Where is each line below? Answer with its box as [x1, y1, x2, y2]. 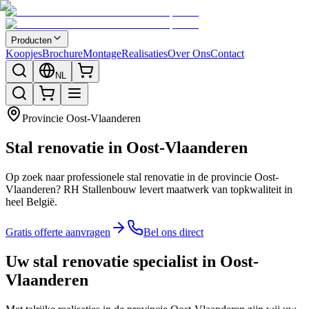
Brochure [42, 48, 83, 59]
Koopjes [6, 48, 42, 59]
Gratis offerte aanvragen [6, 226, 110, 238]
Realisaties [121, 48, 168, 59]
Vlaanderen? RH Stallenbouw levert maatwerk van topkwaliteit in [6, 183, 292, 195]
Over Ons [168, 48, 210, 59]
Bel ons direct [143, 226, 203, 238]
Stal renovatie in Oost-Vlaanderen [6, 138, 248, 157]
